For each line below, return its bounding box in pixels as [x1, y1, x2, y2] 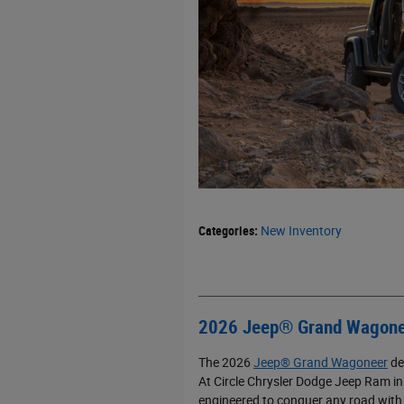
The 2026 [198, 354, 253, 370]
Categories [198, 224, 254, 239]
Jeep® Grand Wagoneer [253, 354, 388, 370]
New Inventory [261, 224, 342, 239]
